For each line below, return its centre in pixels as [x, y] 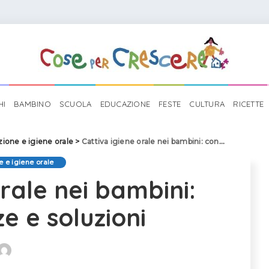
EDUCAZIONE [125, 104]
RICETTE [249, 104]
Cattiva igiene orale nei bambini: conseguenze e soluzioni [150, 141]
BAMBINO [32, 104]
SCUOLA [75, 104]
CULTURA [207, 104]
